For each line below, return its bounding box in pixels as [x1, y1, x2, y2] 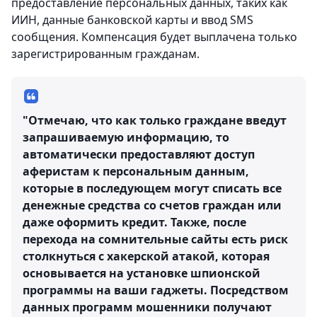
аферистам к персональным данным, [23, 163, 249, 180]
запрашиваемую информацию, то [23, 129, 229, 146]
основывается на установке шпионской [23, 265, 260, 282]
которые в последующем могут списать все [23, 180, 282, 197]
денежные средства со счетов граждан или [23, 197, 282, 214]
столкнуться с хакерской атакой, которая [23, 248, 270, 265]
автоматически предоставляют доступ [23, 146, 255, 163]
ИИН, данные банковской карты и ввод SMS [11, 12, 253, 28]
